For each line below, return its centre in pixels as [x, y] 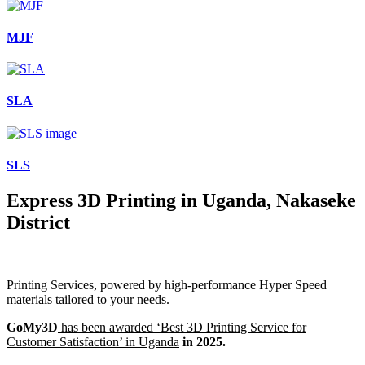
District [38, 223]
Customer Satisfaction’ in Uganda [93, 342]
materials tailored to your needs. [88, 300]
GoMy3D [32, 328]
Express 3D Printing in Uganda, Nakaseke [181, 201]
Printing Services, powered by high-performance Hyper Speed [167, 285]
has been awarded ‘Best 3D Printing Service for [182, 328]
